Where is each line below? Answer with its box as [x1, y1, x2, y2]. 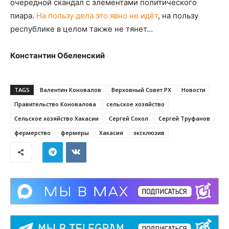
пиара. [10, 10, 36, 20]
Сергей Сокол [109, 114, 148, 122]
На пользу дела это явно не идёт [36, 10, 158, 20]
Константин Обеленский [10, 50, 105, 60]
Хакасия [99, 128, 123, 136]
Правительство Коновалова [14, 100, 96, 108]
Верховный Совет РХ [111, 85, 171, 94]
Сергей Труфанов [158, 114, 210, 122]
